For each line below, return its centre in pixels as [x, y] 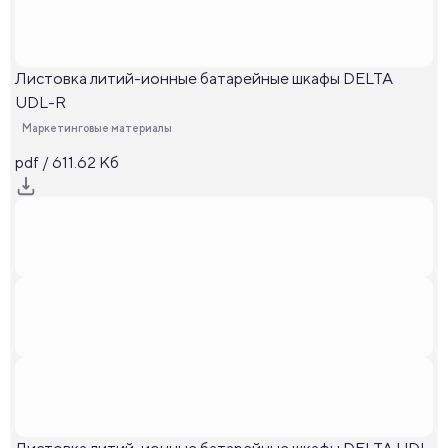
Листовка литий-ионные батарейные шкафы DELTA [204, 78]
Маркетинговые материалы [97, 127]
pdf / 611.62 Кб [67, 162]
